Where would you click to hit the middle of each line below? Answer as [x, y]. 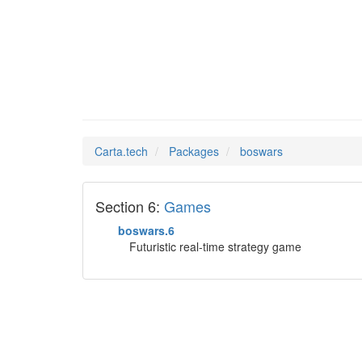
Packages [194, 151]
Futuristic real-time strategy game [215, 246]
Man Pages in [150, 91]
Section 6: [130, 206]
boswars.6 [146, 230]
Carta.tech [121, 151]
